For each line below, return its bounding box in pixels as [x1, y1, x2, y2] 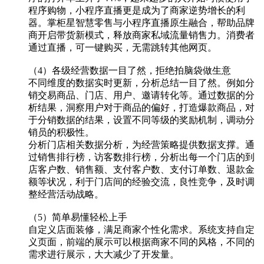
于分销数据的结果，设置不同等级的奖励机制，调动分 [28, 114, 255, 125]
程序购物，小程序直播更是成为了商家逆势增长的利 [28, 5, 245, 15]
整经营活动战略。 [28, 189, 104, 199]
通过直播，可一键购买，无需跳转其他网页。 [28, 42, 217, 52]
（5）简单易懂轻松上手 [28, 212, 127, 222]
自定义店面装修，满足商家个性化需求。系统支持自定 [28, 224, 255, 235]
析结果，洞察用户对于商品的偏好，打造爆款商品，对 [28, 102, 255, 113]
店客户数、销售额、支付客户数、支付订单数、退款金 [28, 164, 255, 174]
